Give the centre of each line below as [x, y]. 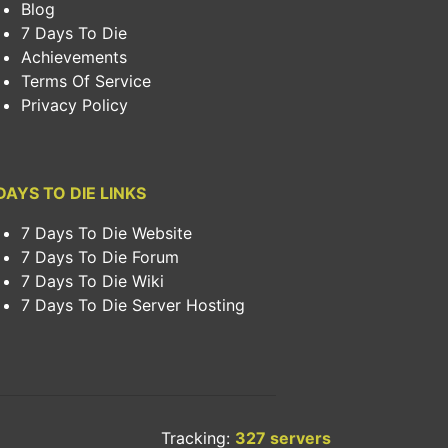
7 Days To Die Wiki [92, 281]
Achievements [74, 57]
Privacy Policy [74, 105]
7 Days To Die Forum [100, 257]
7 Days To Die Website [106, 233]
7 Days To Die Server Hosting [133, 305]
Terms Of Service [86, 81]
